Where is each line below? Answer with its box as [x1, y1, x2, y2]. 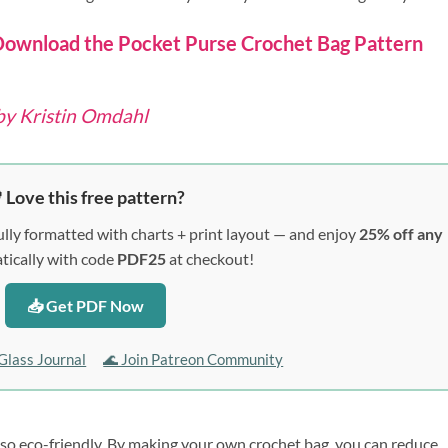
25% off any [358, 223, 443, 243]
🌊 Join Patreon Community [103, 349, 284, 368]
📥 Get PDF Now [26, 295, 144, 315]
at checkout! [166, 248, 255, 268]
